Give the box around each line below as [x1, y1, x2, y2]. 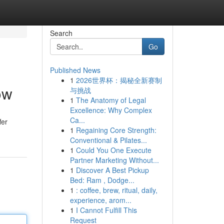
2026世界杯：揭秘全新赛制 [75, 75, 162, 85]
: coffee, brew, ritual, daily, [75, 185, 157, 195]
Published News [49, 65, 100, 75]
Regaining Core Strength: [75, 125, 156, 135]
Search [49, 28, 72, 38]
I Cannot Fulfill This [75, 205, 137, 215]
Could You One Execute [75, 145, 151, 155]
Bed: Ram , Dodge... [69, 175, 134, 185]
